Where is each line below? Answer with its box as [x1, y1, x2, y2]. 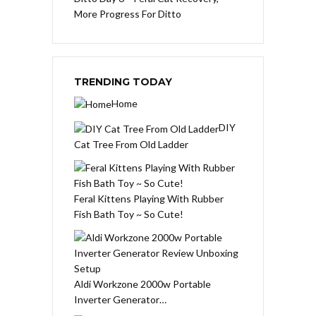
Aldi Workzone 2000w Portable [74, 277, 211, 290]
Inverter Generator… [74, 293, 166, 305]
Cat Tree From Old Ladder [74, 138, 188, 150]
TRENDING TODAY [74, 75, 172, 88]
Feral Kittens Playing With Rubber [74, 192, 224, 205]
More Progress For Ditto [74, 7, 181, 20]
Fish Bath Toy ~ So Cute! [74, 207, 183, 220]
